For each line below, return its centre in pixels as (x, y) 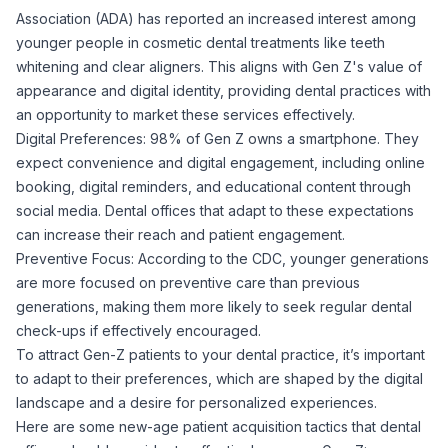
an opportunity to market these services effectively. (185, 114)
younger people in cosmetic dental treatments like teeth (200, 42)
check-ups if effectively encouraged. (138, 330)
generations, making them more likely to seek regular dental (214, 306)
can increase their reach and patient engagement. (180, 234)
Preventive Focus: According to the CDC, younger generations (222, 258)
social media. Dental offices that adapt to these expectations (215, 210)
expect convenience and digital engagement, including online (220, 162)
